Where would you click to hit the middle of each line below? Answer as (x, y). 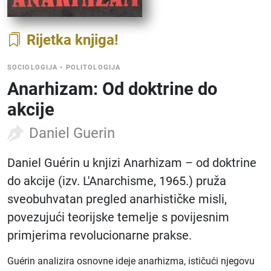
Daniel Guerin (72, 133)
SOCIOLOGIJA (33, 67)
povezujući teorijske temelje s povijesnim (118, 217)
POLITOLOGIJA (93, 67)
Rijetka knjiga (70, 40)
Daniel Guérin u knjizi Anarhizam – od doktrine (132, 163)
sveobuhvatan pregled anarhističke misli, (117, 199)
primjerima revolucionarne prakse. (100, 235)
